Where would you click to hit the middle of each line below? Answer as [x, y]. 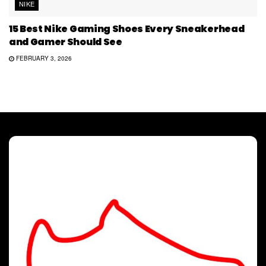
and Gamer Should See [66, 42]
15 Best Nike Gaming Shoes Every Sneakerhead [127, 29]
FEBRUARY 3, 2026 [43, 58]
